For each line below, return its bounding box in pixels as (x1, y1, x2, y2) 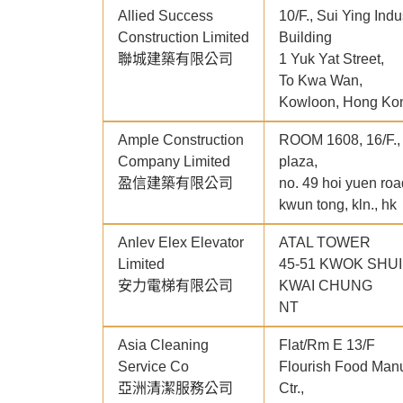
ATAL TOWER (279, 235, 371, 251)
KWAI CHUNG (279, 278, 372, 294)
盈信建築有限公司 (118, 175, 233, 192)
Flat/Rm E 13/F (279, 337, 375, 354)
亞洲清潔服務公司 (118, 381, 233, 397)
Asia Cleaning (118, 337, 209, 354)
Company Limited (118, 154, 230, 170)
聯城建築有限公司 (118, 51, 233, 67)
